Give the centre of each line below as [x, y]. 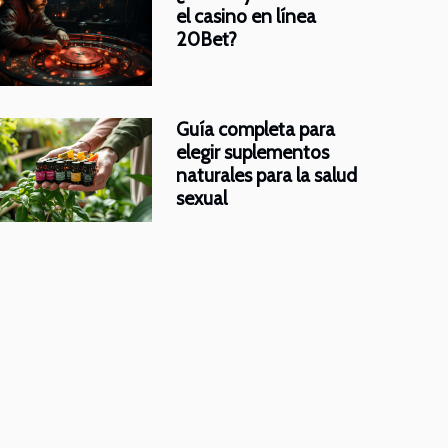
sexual [201, 197]
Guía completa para [255, 128]
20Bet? [206, 38]
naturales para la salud [266, 174]
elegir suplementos [252, 151]
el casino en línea [246, 15]
